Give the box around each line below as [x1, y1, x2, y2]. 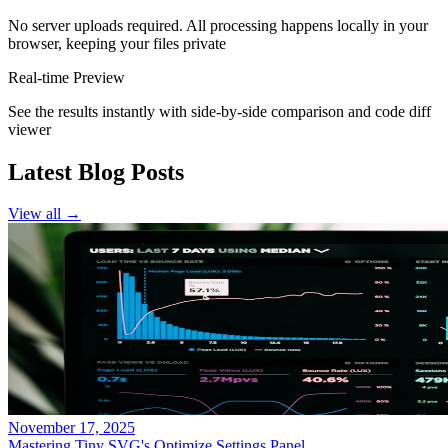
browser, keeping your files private [8, 34, 226, 52]
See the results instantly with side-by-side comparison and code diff [8, 102, 431, 120]
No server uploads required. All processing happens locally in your [8, 16, 428, 34]
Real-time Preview [8, 68, 125, 86]
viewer [8, 120, 51, 138]
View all [8, 205, 61, 223]
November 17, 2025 [8, 419, 135, 437]
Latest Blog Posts [8, 158, 184, 185]
